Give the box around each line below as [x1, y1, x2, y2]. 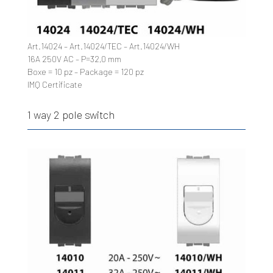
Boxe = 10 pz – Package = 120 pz [27, 66, 144, 77]
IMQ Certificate [27, 79, 82, 90]
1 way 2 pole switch [27, 108, 115, 122]
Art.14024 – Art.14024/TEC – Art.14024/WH [27, 41, 180, 52]
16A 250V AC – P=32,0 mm [27, 54, 121, 65]
